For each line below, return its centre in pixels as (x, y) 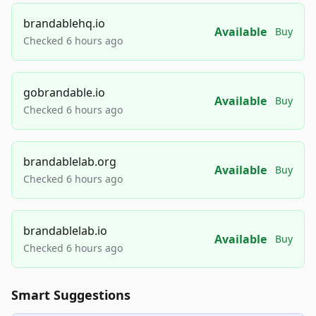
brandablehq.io (64, 23)
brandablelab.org (70, 162)
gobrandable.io (64, 92)
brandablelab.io (65, 231)
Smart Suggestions (71, 295)
